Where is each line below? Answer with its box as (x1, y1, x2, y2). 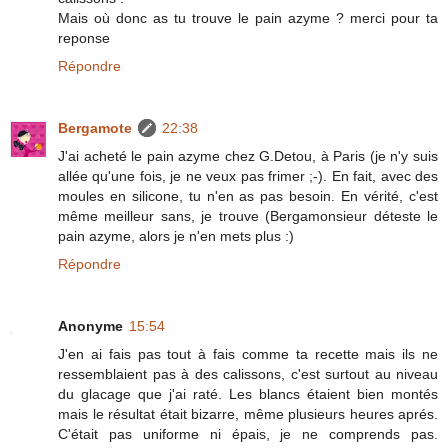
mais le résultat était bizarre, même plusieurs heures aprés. (58, 405, 438, 422)
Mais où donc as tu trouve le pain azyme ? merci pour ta (58, 9, 438, 26)
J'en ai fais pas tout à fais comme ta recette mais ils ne (58, 345, 438, 362)
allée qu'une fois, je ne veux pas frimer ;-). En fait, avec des (58, 167, 438, 184)
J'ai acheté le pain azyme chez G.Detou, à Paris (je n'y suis (58, 147, 438, 164)
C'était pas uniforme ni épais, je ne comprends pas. (58, 425, 438, 442)
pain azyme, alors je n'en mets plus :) (58, 227, 294, 244)
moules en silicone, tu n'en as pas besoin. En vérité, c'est (58, 187, 438, 204)
